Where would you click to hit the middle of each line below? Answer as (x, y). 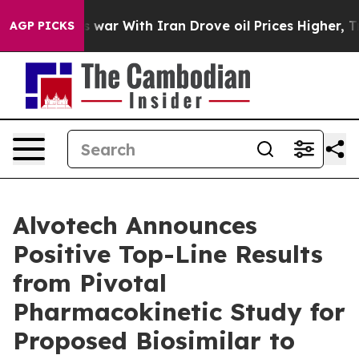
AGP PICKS (42, 26)
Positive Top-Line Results (168, 254)
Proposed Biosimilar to (154, 341)
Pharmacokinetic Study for (179, 312)
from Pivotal (90, 283)
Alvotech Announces (135, 225)
